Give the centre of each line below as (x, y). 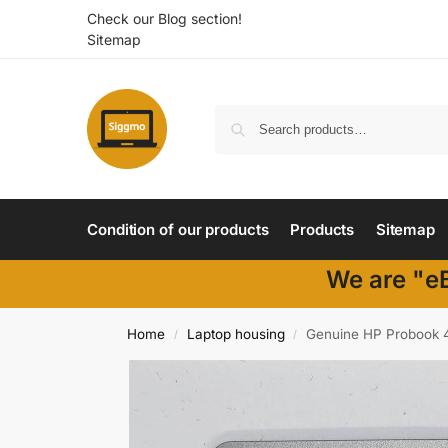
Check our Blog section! (164, 18)
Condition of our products (178, 229)
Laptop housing (235, 334)
